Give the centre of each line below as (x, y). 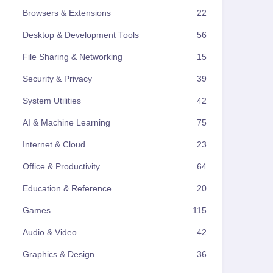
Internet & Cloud (54, 145)
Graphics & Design (58, 254)
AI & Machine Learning (66, 123)
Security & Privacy (57, 79)
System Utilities (52, 101)
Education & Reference (67, 189)
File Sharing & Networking (73, 57)
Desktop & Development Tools (81, 35)
